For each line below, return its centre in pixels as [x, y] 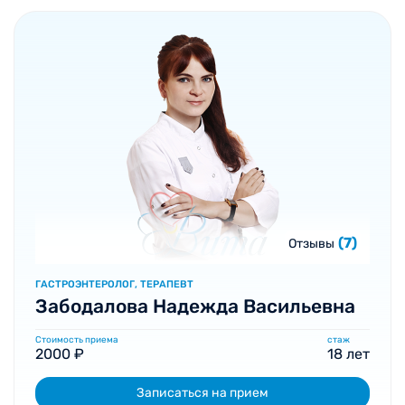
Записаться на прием [202, 393]
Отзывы [311, 244]
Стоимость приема [77, 340]
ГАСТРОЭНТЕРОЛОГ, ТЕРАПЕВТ [114, 284]
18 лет [348, 354]
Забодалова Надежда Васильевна [195, 306]
